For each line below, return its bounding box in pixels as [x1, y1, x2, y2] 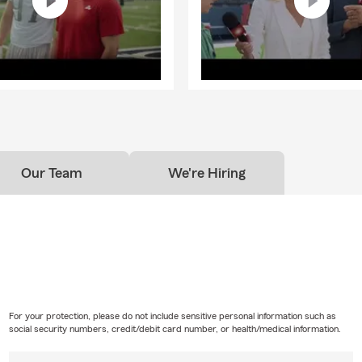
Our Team [21, 165, 82, 180]
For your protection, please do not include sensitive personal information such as [8, 310, 336, 321]
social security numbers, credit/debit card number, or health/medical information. [8, 323, 341, 334]
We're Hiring [168, 165, 246, 180]
